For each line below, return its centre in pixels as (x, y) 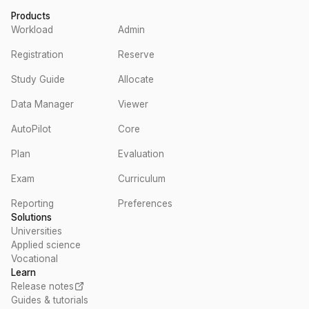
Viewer (133, 104)
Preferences (145, 203)
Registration (37, 54)
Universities (37, 231)
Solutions (31, 217)
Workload (32, 30)
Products (31, 16)
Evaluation (141, 154)
